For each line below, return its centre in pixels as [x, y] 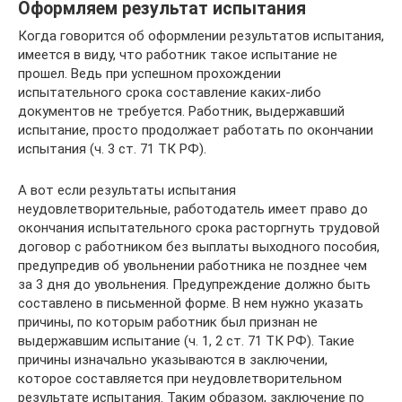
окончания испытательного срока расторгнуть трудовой [199, 227]
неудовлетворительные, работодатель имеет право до [193, 209]
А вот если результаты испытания [127, 190]
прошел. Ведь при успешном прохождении [149, 73]
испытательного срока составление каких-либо [170, 92]
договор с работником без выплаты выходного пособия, [199, 246]
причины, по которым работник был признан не [168, 322]
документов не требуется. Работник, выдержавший [181, 111]
